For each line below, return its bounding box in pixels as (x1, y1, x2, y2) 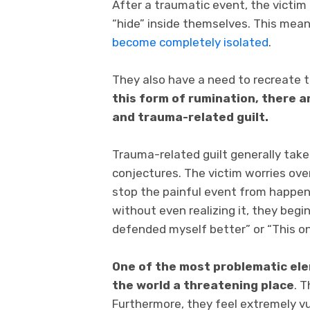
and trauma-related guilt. (112, 109, 268, 124)
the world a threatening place (112, 278, 294, 293)
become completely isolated (112, 35, 268, 49)
